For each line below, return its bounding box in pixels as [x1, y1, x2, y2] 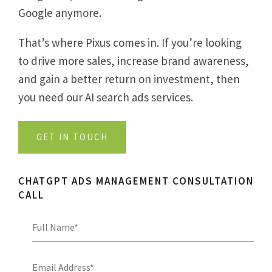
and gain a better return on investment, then [18, 71, 240, 86]
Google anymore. [18, 5, 104, 20]
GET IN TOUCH [36, 131, 108, 143]
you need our [18, 89, 85, 104]
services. [151, 89, 193, 104]
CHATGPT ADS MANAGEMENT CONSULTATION [18, 174, 254, 188]
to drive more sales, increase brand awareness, [18, 53, 249, 68]
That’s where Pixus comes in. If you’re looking [18, 35, 242, 50]
